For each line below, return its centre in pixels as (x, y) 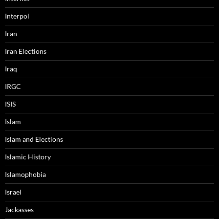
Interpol (17, 16)
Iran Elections (26, 51)
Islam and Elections (34, 139)
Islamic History (28, 157)
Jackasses (19, 210)
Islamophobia (25, 175)
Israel (13, 192)
